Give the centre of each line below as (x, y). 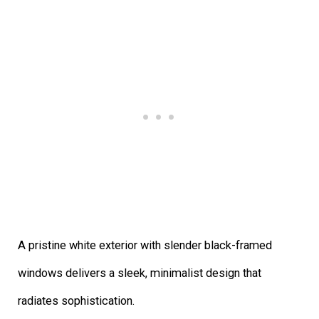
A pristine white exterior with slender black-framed (145, 245)
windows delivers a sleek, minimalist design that (140, 273)
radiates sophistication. (77, 300)
